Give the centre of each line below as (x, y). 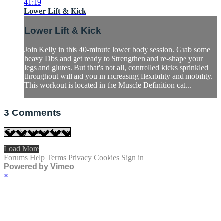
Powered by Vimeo (39, 167)
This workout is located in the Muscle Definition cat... (108, 85)
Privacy (81, 158)
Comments (37, 112)
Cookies (108, 158)
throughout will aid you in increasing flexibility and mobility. (118, 76)
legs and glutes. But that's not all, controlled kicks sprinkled (116, 68)
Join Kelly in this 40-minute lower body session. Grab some (117, 50)
